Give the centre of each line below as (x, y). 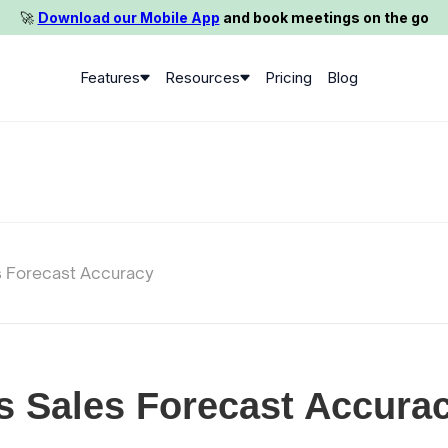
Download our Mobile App (128, 17)
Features (109, 77)
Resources (202, 77)
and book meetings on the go (324, 17)
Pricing (288, 77)
